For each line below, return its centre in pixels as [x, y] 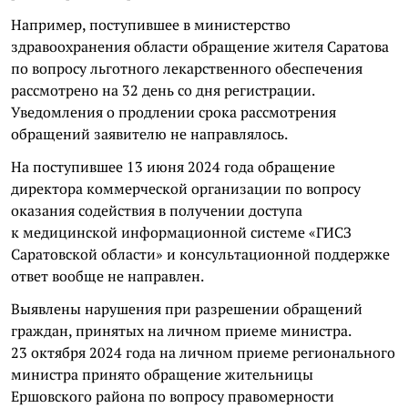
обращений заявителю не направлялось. [149, 133]
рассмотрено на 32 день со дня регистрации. [163, 90]
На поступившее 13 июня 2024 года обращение [173, 166]
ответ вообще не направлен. [107, 275]
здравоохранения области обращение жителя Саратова [200, 46]
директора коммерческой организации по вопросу [186, 188]
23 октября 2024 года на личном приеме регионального [203, 352]
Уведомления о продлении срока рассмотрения [173, 112]
